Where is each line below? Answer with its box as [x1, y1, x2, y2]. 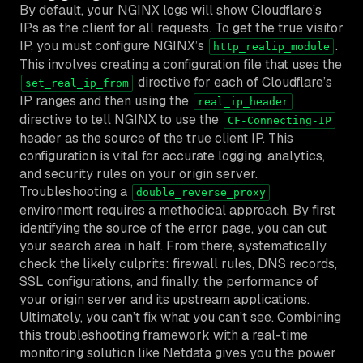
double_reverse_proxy [136, 186, 266, 199]
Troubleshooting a [19, 182, 130, 200]
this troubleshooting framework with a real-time [19, 326, 308, 344]
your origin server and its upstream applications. [19, 290, 310, 308]
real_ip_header [198, 95, 288, 108]
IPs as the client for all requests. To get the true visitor [19, 19, 344, 36]
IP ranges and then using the [19, 92, 192, 109]
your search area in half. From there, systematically [19, 237, 327, 254]
